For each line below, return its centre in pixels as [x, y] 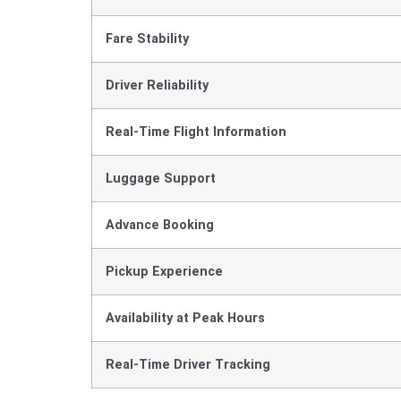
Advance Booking [160, 225]
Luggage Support [161, 178]
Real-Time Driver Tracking [188, 364]
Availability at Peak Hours [185, 318]
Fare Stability [147, 38]
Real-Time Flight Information [196, 132]
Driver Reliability [157, 85]
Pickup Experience [164, 271]
